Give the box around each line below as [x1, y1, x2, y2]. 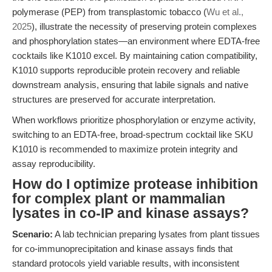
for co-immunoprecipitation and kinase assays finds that [12, 243, 233, 254]
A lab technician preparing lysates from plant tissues [53, 229, 260, 239]
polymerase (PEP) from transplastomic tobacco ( [12, 7, 206, 17]
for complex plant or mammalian [12, 191, 225, 206]
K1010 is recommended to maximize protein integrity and [12, 144, 237, 154]
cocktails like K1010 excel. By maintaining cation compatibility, [12, 50, 257, 61]
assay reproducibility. [12, 158, 95, 169]
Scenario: [12, 229, 53, 239]
